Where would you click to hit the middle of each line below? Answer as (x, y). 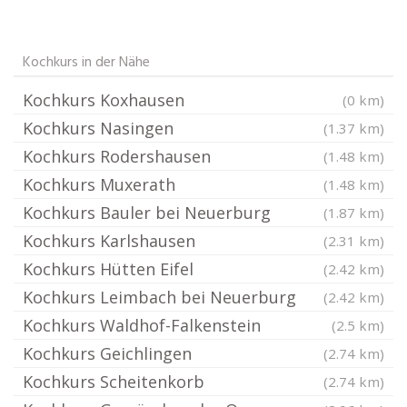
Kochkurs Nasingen (98, 128)
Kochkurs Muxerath (99, 184)
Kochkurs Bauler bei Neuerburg (147, 213)
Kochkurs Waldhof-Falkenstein (142, 325)
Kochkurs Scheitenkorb (114, 382)
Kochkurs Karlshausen (109, 241)
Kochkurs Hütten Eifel (108, 269)
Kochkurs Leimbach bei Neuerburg (159, 297)
